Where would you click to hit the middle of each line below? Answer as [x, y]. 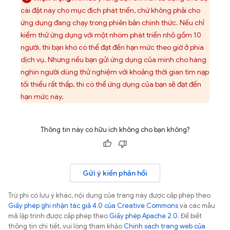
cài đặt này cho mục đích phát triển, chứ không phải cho [110, 10]
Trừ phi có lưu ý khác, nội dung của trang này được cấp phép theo [109, 195]
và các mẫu [197, 206]
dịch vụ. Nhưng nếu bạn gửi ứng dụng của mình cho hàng [113, 60]
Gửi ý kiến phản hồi [115, 173]
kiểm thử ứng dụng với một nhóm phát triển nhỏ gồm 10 [111, 35]
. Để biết [190, 216]
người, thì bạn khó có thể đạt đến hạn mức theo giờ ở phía [112, 47]
